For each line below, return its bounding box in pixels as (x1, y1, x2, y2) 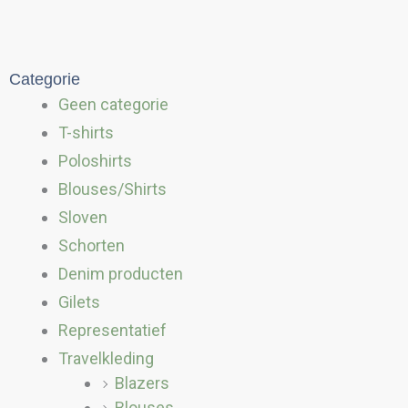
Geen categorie (58, 95, 168, 114)
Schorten (58, 236, 125, 255)
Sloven (58, 208, 107, 227)
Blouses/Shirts (58, 179, 167, 199)
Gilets (58, 292, 100, 311)
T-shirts (58, 123, 114, 142)
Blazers (115, 373, 169, 393)
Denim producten (58, 264, 183, 283)
